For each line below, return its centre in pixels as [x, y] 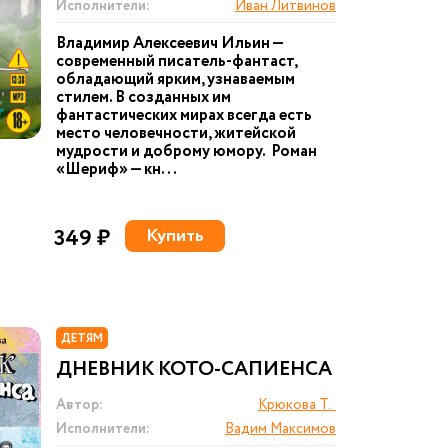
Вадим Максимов [280, 429]
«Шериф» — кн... [116, 169]
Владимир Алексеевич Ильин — [169, 43]
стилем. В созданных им [143, 97]
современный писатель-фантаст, [176, 61]
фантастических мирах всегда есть [184, 115]
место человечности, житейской [176, 133]
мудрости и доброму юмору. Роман [186, 151]
